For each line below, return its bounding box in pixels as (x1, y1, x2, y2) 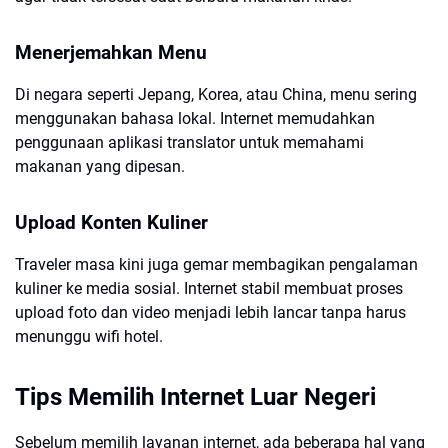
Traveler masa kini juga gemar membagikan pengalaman (15, 255, 418, 274)
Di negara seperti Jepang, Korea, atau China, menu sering (15, 85, 417, 104)
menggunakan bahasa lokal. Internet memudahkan (15, 109, 375, 128)
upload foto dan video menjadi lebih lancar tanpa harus (15, 303, 406, 322)
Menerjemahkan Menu (15, 42, 207, 64)
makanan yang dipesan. (15, 157, 185, 176)
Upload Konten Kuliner (15, 212, 208, 234)
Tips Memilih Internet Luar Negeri (15, 383, 376, 411)
